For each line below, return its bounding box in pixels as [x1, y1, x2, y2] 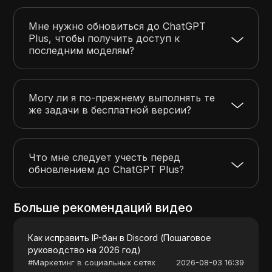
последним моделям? [29, 44, 135, 56]
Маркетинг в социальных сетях [33, 257, 156, 267]
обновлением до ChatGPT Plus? [29, 163, 185, 175]
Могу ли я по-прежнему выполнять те [29, 91, 216, 104]
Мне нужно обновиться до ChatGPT [29, 19, 206, 32]
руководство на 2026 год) [28, 244, 141, 255]
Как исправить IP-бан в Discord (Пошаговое [28, 232, 211, 243]
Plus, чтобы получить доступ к [29, 32, 180, 44]
